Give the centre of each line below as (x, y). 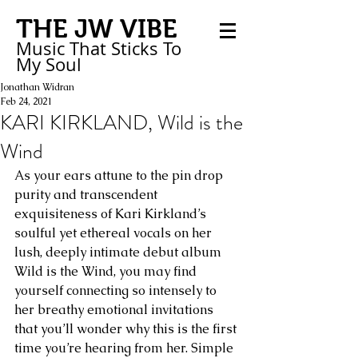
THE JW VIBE (97, 29)
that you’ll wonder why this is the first (127, 329)
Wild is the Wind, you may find (107, 271)
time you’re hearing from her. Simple (125, 348)
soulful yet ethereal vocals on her (115, 233)
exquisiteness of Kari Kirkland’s (112, 214)
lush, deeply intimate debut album (119, 252)
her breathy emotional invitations (115, 310)
